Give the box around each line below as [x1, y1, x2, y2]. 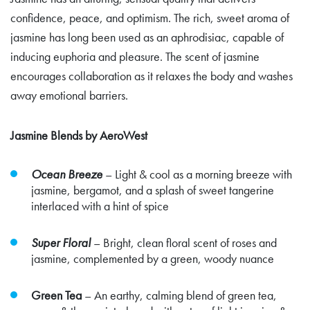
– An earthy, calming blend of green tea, [82, 286, 277, 303]
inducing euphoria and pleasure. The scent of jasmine [10, 48, 259, 64]
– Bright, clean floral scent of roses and [91, 234, 277, 250]
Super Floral [31, 234, 91, 250]
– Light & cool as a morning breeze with [102, 165, 292, 182]
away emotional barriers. [10, 86, 128, 103]
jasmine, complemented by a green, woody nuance [31, 250, 274, 266]
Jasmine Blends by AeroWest [10, 127, 147, 143]
